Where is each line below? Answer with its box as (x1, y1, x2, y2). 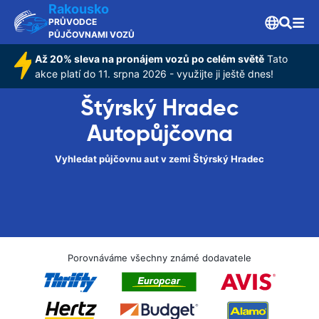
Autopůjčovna (86, 119, 233, 147)
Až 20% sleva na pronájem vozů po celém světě (35, 53, 265, 65)
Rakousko (48, 1, 109, 16)
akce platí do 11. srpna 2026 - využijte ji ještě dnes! (35, 68, 274, 80)
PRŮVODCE (48, 16, 97, 27)
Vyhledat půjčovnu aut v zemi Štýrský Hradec (55, 153, 264, 164)
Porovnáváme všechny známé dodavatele (68, 252, 251, 263)
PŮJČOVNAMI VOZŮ (48, 29, 135, 40)
